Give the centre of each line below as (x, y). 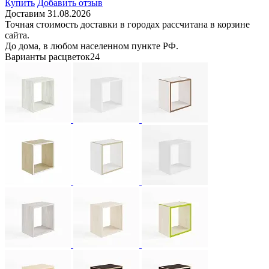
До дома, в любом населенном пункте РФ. (92, 46)
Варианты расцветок (47, 56)
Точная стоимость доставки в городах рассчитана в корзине (127, 24)
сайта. (17, 35)
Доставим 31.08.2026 (48, 13)
